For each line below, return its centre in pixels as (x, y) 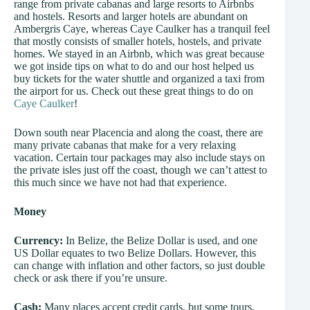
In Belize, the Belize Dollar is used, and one (160, 241)
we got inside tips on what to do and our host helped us (134, 66)
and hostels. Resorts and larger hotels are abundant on (131, 17)
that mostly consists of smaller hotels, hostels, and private (138, 42)
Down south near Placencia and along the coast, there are (138, 133)
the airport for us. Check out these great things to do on (134, 91)
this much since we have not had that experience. (120, 183)
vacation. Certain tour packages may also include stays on (139, 158)
